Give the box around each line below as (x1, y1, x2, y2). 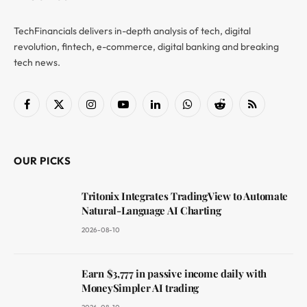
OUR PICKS (14, 153, 71, 167)
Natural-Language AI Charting (82, 203, 221, 217)
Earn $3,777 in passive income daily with (82, 266, 267, 280)
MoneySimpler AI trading (82, 280, 199, 295)
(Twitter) (58, 118, 94, 130)
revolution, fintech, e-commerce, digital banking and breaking (14, 40, 279, 53)
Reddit (219, 103, 247, 116)
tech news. (14, 56, 60, 69)
